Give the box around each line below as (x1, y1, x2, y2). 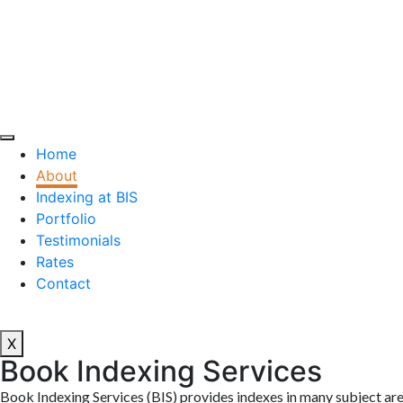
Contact (36, 274, 91, 292)
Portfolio (36, 210, 96, 228)
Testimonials (36, 231, 121, 249)
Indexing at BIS (36, 188, 138, 206)
